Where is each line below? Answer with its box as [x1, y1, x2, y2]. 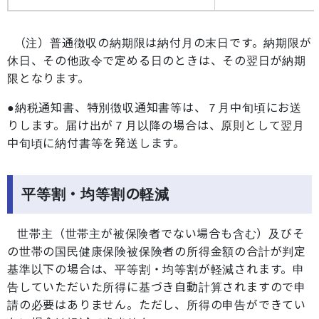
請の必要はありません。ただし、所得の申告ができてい [7, 297, 306, 313]
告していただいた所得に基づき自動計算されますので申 [7, 279, 306, 295]
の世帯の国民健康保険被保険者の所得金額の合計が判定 [7, 244, 306, 259]
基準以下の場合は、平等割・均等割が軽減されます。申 [7, 261, 305, 277]
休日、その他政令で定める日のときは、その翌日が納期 [7, 53, 306, 68]
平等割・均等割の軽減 [21, 184, 169, 204]
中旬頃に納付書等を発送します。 [7, 135, 185, 151]
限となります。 [7, 70, 90, 86]
